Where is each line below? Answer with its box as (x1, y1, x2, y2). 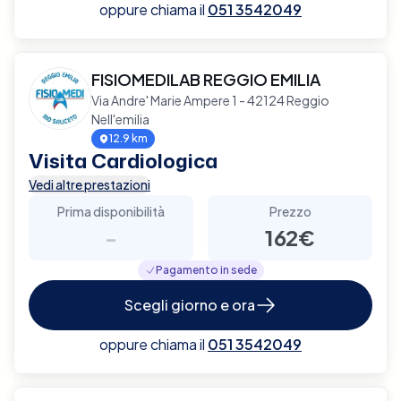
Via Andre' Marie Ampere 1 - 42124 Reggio (91, 91, 329, 108)
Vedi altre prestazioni (29, 175, 150, 192)
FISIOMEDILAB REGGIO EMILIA (91, 68, 320, 90)
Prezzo (269, 202, 311, 219)
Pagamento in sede (155, 262, 257, 277)
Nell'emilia (91, 110, 149, 127)
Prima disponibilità (57, 202, 165, 219)
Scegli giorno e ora (124, 294, 255, 314)
